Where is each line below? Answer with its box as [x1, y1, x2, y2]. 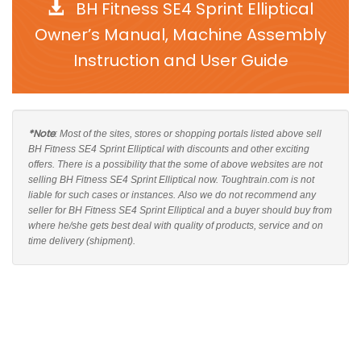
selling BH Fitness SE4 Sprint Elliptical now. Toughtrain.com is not [28, 174, 314, 185]
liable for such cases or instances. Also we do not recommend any [28, 189, 316, 201]
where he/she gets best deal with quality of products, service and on [28, 220, 323, 231]
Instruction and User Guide [73, 49, 288, 72]
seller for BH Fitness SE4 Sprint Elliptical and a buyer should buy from [28, 205, 332, 216]
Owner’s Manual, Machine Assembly [35, 23, 326, 46]
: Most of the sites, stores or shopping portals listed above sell [55, 128, 322, 139]
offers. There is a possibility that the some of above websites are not [28, 159, 322, 170]
